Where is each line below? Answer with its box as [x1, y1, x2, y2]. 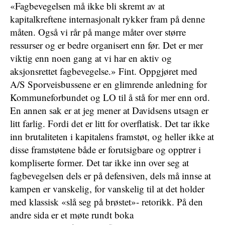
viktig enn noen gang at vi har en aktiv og [10, 52, 172, 64]
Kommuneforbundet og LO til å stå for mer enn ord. [10, 91, 210, 103]
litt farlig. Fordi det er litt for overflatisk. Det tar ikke [10, 117, 209, 130]
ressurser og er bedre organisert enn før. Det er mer [10, 39, 203, 51]
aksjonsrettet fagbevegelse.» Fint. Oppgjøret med [10, 65, 197, 77]
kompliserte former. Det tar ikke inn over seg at [10, 156, 189, 169]
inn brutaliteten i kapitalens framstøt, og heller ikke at [10, 130, 214, 143]
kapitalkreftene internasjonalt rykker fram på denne [10, 13, 205, 25]
